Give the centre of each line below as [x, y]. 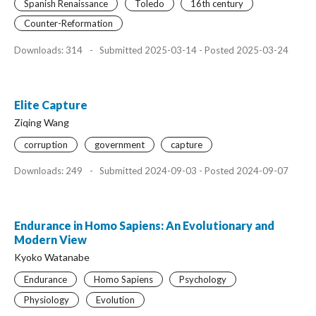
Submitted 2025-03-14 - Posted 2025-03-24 [193, 50]
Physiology [47, 299]
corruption [46, 144]
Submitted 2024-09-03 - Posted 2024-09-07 [193, 171]
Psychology [203, 279]
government [119, 144]
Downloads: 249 [49, 171]
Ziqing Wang [42, 122]
